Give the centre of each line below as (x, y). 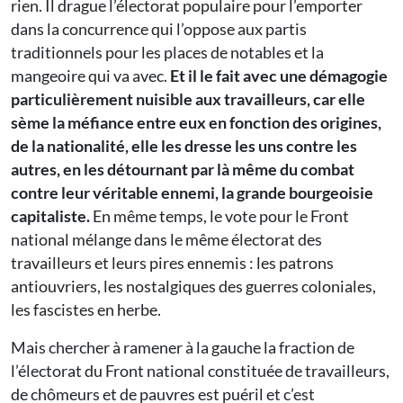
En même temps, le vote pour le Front (219, 216)
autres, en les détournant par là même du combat (183, 170)
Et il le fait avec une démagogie (279, 76)
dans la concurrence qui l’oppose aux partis (159, 29)
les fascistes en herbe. (86, 310)
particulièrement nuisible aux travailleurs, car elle (188, 99)
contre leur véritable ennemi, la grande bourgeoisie (192, 193)
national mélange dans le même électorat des (166, 240)
